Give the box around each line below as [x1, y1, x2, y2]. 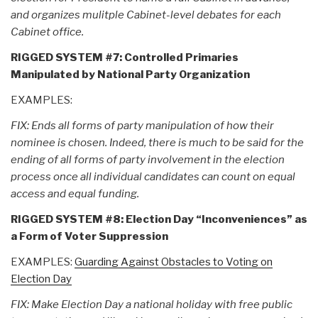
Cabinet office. [11, 25, 84, 38]
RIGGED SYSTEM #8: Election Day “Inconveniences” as [11, 212, 307, 226]
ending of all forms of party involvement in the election [11, 153, 285, 166]
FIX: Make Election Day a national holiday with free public [11, 297, 292, 311]
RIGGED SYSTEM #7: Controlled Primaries [11, 50, 238, 64]
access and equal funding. [11, 187, 139, 200]
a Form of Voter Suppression [11, 229, 168, 243]
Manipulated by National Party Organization [11, 67, 250, 81]
